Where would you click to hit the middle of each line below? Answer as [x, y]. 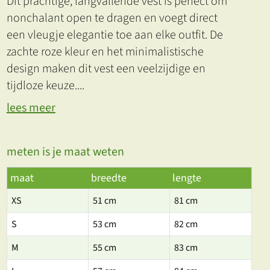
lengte [187, 178]
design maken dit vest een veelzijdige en [106, 69]
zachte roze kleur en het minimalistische [105, 52]
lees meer [31, 108]
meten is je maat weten [65, 152]
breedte [108, 178]
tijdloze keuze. [42, 86]
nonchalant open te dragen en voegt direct [112, 18]
